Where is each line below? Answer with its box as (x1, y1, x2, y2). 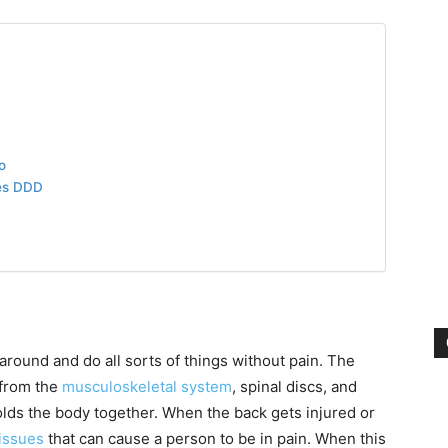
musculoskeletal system (62, 376, 232, 396)
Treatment (223, 301, 290, 319)
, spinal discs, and (232, 376, 357, 396)
